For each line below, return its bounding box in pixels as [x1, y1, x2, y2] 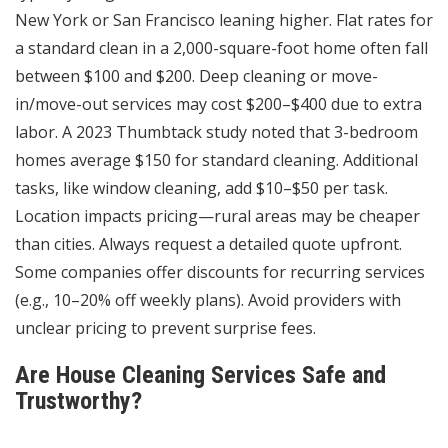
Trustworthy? [15, 387, 142, 416]
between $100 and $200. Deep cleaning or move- [15, 65, 378, 88]
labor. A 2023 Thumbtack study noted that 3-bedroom [15, 121, 418, 144]
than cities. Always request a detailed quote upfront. [15, 233, 402, 256]
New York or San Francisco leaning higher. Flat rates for [15, 9, 433, 32]
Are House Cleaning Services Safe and [15, 361, 386, 390]
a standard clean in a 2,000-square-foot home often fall [15, 37, 428, 60]
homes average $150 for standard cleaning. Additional [15, 149, 418, 172]
